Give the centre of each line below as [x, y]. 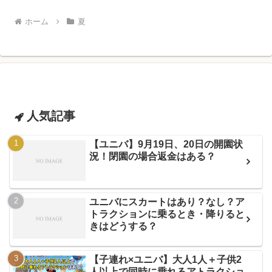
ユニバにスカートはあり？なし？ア [167, 202]
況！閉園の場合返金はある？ [153, 156]
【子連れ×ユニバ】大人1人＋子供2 [166, 259]
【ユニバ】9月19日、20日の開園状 [166, 144]
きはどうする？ [124, 226]
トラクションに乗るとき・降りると [167, 214]
